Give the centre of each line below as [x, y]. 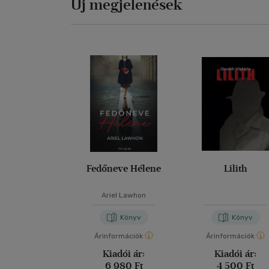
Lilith [236, 168]
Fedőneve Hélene [124, 168]
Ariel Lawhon [124, 195]
